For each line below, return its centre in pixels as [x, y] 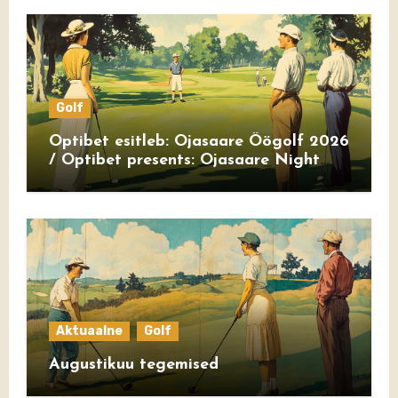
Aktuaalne [89, 331]
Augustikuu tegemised [133, 365]
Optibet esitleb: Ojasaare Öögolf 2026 [199, 142]
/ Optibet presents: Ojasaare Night [184, 160]
